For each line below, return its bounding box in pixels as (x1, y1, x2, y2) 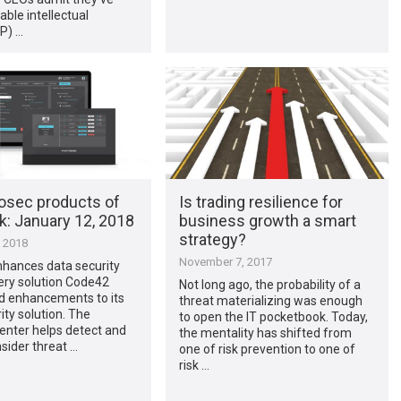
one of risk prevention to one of (178, 341, 355, 356)
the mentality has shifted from (178, 325, 352, 340)
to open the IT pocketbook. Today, (178, 309, 368, 324)
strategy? (178, 229, 246, 249)
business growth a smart (178, 210, 356, 230)
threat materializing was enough (178, 293, 363, 308)
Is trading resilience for (178, 192, 343, 211)
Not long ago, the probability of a (178, 277, 361, 292)
